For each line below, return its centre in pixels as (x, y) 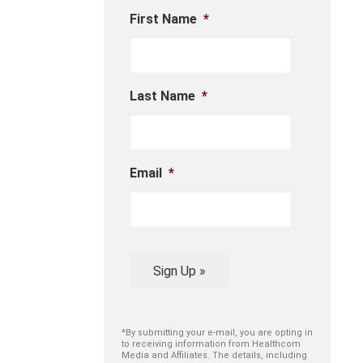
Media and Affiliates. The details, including (214, 356)
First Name (163, 19)
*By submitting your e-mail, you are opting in (217, 333)
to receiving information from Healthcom (211, 344)
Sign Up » (179, 271)
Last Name (162, 96)
